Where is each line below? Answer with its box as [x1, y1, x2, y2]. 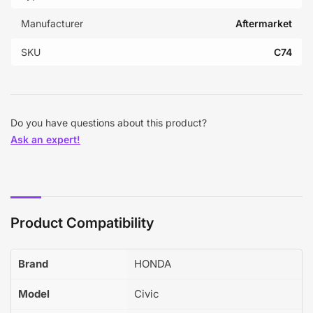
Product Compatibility [10, 214, 154, 231]
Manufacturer [21, 17, 83, 29]
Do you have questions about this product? [10, 116, 207, 129]
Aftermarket [235, 17, 292, 29]
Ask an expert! [10, 133, 80, 145]
